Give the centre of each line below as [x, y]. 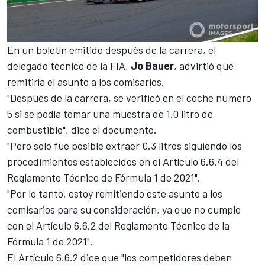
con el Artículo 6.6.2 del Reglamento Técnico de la [118, 225]
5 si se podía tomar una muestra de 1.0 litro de [110, 113]
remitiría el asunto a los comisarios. [86, 81]
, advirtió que [204, 65]
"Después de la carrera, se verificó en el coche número [129, 97]
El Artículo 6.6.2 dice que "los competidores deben [119, 257]
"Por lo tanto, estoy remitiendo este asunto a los [115, 193]
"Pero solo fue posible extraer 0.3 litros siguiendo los [125, 145]
